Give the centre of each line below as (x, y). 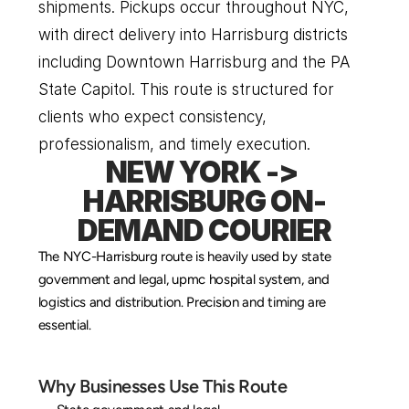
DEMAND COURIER (204, 231)
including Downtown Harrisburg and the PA (194, 62)
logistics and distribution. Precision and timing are (182, 302)
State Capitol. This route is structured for (186, 89)
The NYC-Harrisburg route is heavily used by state (185, 257)
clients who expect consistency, (152, 117)
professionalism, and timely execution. (174, 144)
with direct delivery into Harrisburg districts (193, 35)
